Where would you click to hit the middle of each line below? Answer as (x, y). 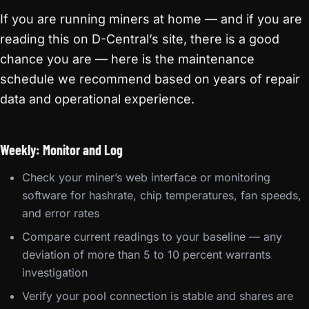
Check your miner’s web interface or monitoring (146, 177)
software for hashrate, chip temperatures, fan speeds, (162, 195)
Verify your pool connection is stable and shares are (158, 296)
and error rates (61, 213)
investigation (55, 272)
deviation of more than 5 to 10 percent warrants (146, 255)
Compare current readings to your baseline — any (152, 237)
